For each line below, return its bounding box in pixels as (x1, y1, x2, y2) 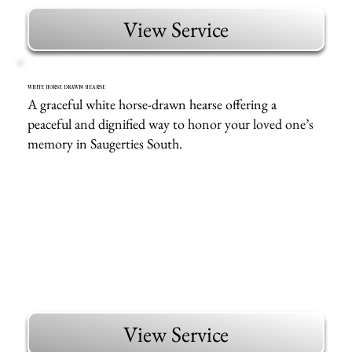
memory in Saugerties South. (27, 134, 183, 152)
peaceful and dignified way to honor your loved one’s (27, 114, 314, 133)
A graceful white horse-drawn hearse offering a (27, 94, 277, 113)
